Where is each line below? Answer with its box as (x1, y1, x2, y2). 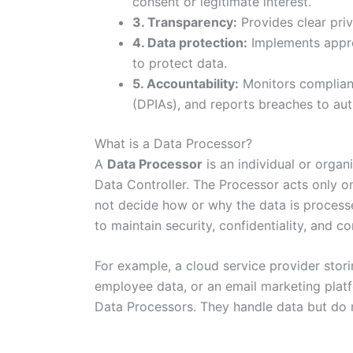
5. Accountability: (132, 75, 239, 91)
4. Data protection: (132, 34, 247, 50)
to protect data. (132, 54, 227, 71)
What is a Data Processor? (95, 135, 252, 151)
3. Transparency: (132, 13, 237, 30)
